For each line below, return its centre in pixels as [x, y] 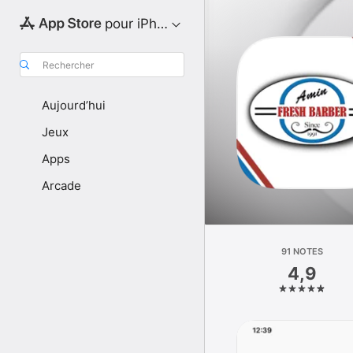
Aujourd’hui [74, 105]
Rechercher [68, 65]
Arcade [61, 186]
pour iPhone [142, 24]
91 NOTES [303, 251]
